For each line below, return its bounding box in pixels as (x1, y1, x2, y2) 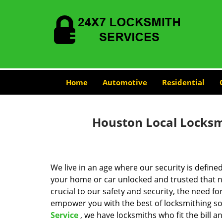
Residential (162, 77, 205, 87)
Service (51, 210, 78, 221)
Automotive (102, 77, 147, 87)
